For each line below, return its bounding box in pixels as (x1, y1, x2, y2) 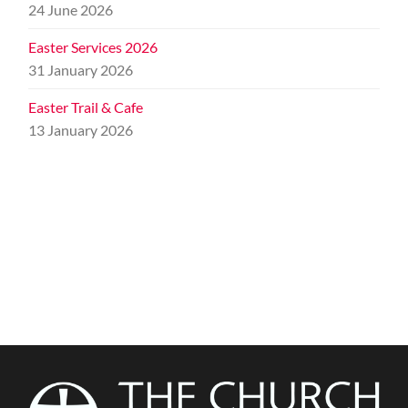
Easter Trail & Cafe (28, 98, 144, 117)
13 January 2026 (28, 121, 134, 139)
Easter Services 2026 (28, 38, 158, 56)
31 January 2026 (28, 61, 134, 79)
